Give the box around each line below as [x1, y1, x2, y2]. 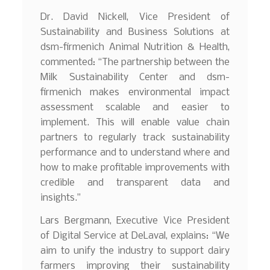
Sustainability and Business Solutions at [40, 27, 230, 38]
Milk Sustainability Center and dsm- [40, 72, 230, 83]
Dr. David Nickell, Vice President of [40, 12, 230, 23]
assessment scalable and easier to [40, 102, 230, 113]
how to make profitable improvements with [40, 163, 230, 174]
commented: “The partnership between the [40, 57, 230, 68]
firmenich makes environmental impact [40, 87, 230, 98]
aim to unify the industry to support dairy [40, 245, 230, 256]
